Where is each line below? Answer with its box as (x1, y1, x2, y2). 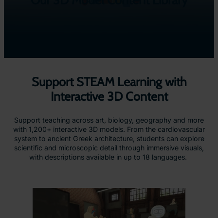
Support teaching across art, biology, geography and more (14, 115, 204, 124)
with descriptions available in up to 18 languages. (29, 152, 189, 161)
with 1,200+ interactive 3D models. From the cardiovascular (13, 125, 205, 133)
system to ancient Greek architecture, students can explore (14, 134, 204, 143)
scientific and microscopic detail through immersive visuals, (14, 143, 204, 152)
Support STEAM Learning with (31, 74, 187, 89)
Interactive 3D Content (50, 89, 168, 104)
